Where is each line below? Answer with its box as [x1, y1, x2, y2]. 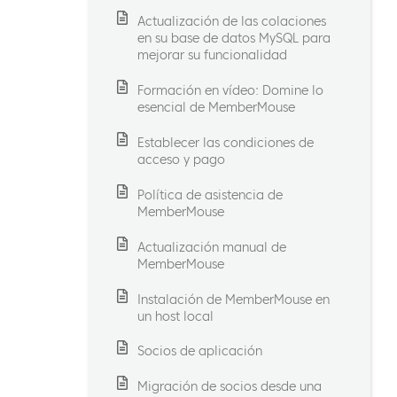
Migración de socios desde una [136, 379, 322, 395]
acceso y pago [136, 152, 225, 168]
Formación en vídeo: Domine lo [136, 83, 323, 99]
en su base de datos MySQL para [136, 31, 331, 47]
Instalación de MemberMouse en [136, 292, 330, 307]
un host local [136, 308, 214, 324]
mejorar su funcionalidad [136, 48, 287, 64]
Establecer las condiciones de [136, 136, 314, 152]
